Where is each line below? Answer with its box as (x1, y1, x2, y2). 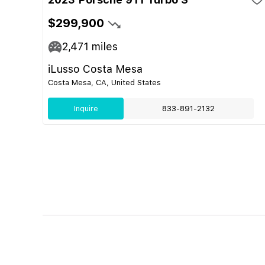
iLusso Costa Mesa (48, 63, 143, 75)
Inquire (73, 104, 98, 113)
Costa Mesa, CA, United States (48, 78, 161, 87)
